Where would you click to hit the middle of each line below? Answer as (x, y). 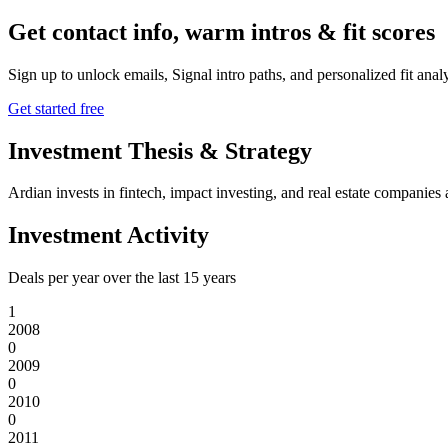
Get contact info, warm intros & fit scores (221, 31)
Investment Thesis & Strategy (160, 150)
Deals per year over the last (95, 278)
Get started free (56, 108)
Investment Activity (108, 235)
